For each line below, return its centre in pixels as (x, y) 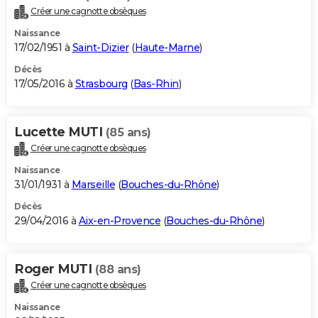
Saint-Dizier (100, 48)
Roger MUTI (55, 269)
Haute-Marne (167, 48)
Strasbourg (101, 84)
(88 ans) (118, 270)
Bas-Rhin (156, 84)
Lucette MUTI (60, 132)
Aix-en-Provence (119, 221)
